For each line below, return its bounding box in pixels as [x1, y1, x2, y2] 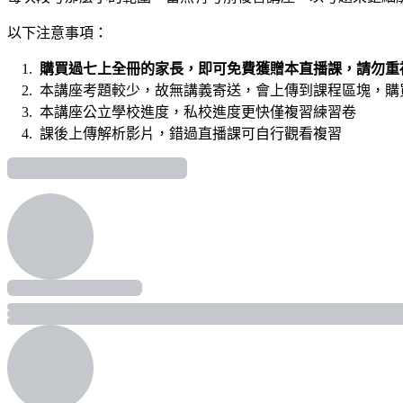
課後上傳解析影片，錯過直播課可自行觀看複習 [36, 125, 342, 141]
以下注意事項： [7, 24, 108, 40]
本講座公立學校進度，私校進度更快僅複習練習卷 [36, 103, 356, 120]
